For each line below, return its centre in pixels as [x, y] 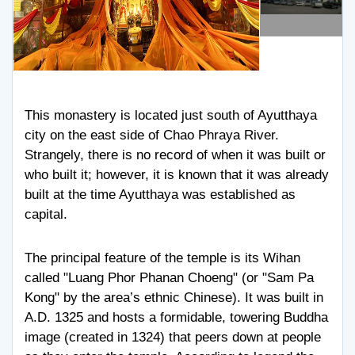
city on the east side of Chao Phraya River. [152, 135]
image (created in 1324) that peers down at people [173, 337]
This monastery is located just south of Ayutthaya [171, 115]
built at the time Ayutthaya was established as [160, 195]
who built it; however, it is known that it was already [177, 175]
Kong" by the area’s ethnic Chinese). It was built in [174, 298]
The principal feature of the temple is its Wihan [162, 258]
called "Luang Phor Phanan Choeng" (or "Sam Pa [169, 278]
